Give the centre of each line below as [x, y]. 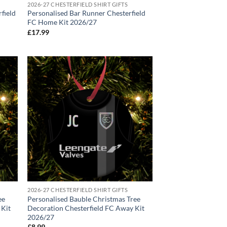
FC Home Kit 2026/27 [62, 22]
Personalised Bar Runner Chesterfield [87, 13]
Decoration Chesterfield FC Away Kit [86, 208]
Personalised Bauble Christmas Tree [84, 199]
